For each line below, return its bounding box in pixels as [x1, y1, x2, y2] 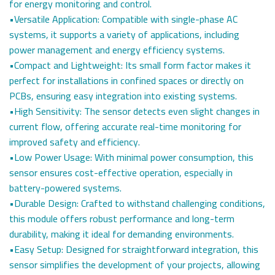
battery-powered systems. [9, 179, 122, 198]
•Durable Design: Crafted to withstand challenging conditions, [9, 194, 265, 213]
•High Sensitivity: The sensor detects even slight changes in [9, 102, 260, 121]
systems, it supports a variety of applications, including [9, 25, 239, 44]
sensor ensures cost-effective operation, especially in [9, 163, 233, 182]
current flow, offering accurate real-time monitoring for [9, 117, 241, 136]
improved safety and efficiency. [9, 133, 140, 152]
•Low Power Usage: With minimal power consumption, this [9, 148, 254, 167]
